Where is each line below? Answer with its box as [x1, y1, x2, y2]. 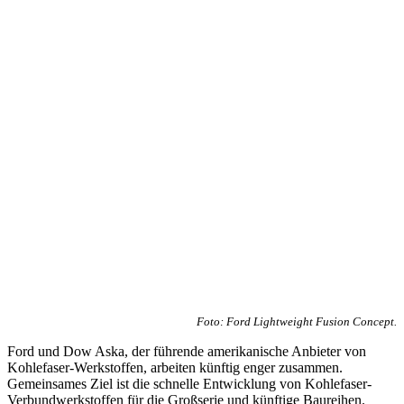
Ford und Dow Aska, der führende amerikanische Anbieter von [7, 344, 366, 359]
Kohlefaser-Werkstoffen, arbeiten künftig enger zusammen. [7, 360, 343, 375]
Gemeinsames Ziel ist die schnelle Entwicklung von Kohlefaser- [7, 376, 372, 391]
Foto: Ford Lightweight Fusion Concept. [197, 315, 397, 328]
